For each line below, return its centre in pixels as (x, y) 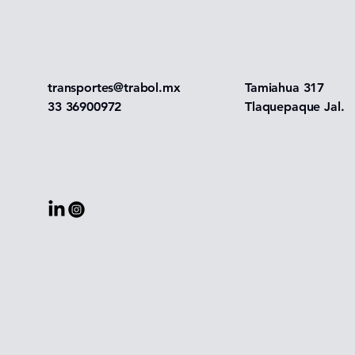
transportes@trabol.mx (114, 87)
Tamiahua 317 (285, 87)
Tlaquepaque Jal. (295, 106)
